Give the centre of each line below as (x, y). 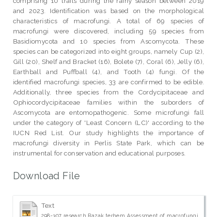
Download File (46, 176)
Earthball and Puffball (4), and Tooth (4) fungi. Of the (108, 71)
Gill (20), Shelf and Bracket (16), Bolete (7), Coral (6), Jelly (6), (108, 61)
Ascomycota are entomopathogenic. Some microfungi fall (108, 112)
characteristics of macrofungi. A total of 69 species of (108, 21)
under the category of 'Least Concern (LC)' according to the (108, 122)
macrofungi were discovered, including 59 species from (108, 31)
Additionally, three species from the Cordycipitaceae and (108, 92)
